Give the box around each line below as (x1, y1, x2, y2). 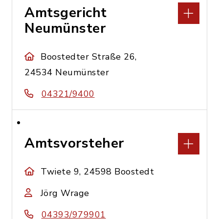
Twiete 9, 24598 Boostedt (41, 166, 154, 177)
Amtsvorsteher (24, 134, 124, 153)
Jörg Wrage (40, 187, 89, 199)
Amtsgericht (24, 3, 107, 22)
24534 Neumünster (24, 66, 109, 78)
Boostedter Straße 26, (41, 51, 137, 63)
